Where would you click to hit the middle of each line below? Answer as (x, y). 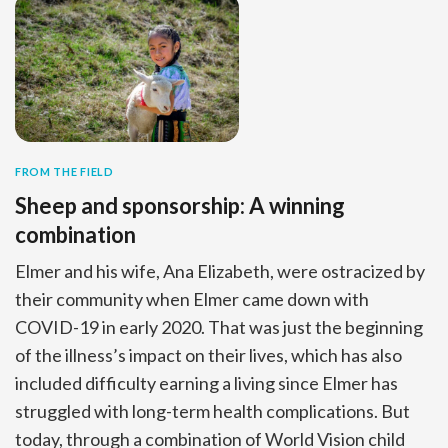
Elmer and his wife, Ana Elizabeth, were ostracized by (220, 270)
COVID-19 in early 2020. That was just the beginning (219, 326)
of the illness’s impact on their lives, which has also (208, 354)
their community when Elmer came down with (192, 298)
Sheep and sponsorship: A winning (180, 205)
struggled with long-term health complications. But (212, 410)
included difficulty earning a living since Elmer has (206, 382)
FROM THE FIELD (64, 171)
